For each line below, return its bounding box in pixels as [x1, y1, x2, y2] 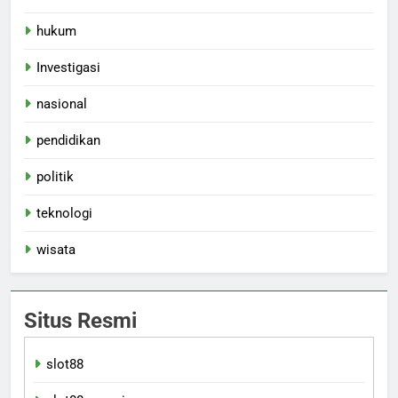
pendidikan [36, 132, 100, 149]
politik [36, 169, 74, 186]
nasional [36, 96, 87, 113]
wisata [36, 242, 76, 259]
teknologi [36, 205, 92, 222]
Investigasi [36, 60, 100, 76]
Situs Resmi [24, 308, 137, 334]
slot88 [46, 356, 84, 373]
